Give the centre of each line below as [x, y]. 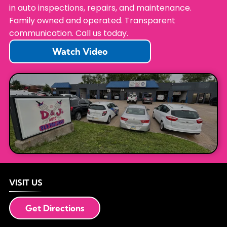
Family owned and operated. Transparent [92, 21]
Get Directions [54, 208]
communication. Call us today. [68, 33]
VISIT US [26, 183]
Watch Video [80, 52]
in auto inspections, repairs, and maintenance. [100, 8]
